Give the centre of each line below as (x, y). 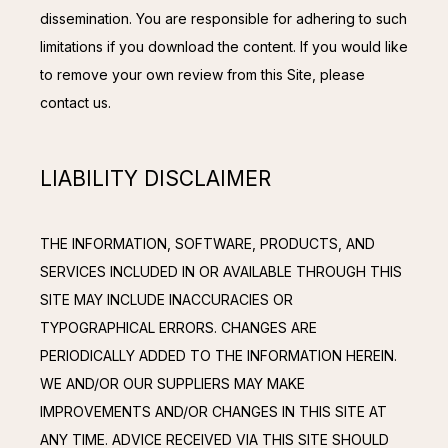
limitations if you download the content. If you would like (224, 47)
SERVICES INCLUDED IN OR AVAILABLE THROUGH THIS (221, 272)
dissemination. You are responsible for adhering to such (223, 19)
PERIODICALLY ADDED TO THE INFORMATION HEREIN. (218, 356)
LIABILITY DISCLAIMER (155, 178)
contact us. (75, 103)
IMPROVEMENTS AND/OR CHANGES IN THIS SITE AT (213, 412)
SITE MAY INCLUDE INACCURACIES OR (166, 300)
